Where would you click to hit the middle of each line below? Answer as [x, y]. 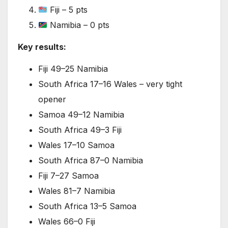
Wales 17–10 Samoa [76, 145]
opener [52, 99]
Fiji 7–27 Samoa [68, 176]
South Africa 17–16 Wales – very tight [110, 84]
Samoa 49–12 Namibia [81, 115]
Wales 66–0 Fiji [67, 222]
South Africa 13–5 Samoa [87, 206]
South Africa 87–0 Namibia [91, 161]
